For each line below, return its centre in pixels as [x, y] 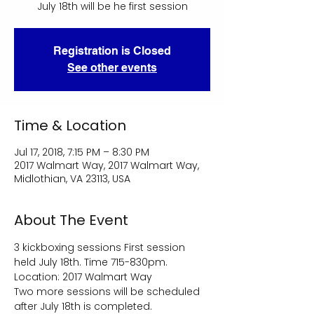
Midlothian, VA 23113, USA [72, 179]
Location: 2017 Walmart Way [84, 277]
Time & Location [70, 126]
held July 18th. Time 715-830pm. [92, 262]
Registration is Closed [112, 51]
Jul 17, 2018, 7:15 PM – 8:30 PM [82, 152]
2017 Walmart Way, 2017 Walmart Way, [107, 166]
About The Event [71, 220]
